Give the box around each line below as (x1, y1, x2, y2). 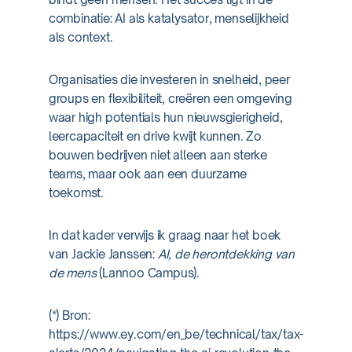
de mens (48, 266, 97, 280)
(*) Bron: (48, 308, 90, 323)
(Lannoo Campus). (96, 266, 200, 280)
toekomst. (48, 185, 104, 200)
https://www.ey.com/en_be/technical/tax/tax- (48, 327, 304, 342)
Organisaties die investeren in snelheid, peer (48, 72, 290, 87)
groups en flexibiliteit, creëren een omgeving (48, 91, 292, 106)
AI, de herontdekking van (157, 247, 295, 262)
